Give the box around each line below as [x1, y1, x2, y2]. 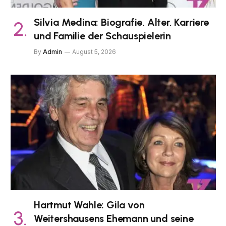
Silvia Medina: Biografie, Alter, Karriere [34, 16, 209, 28]
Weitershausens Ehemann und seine [34, 212, 194, 224]
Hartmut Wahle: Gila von [34, 198, 145, 211]
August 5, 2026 [72, 47, 116, 55]
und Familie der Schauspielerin [34, 29, 172, 42]
